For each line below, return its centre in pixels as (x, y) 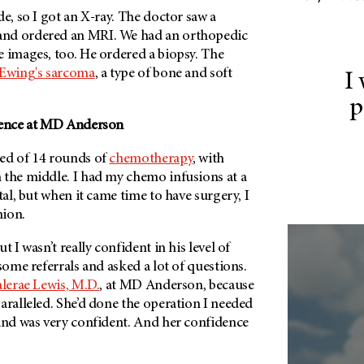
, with (208, 160)
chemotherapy (151, 160)
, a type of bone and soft (163, 74)
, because (228, 286)
